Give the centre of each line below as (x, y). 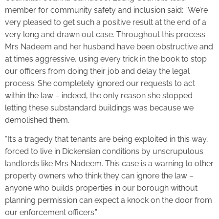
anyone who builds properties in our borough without (101, 188)
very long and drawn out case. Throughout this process (105, 34)
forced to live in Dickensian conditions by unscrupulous (104, 152)
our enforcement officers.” (51, 213)
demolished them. (37, 120)
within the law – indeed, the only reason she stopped (99, 95)
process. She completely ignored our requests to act (100, 83)
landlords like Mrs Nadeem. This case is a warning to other (109, 164)
